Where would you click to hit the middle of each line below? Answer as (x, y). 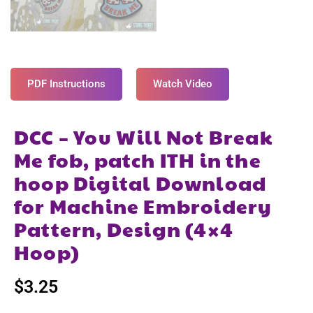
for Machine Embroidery (143, 205)
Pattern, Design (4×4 (124, 228)
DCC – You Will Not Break (144, 136)
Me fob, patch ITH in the (138, 159)
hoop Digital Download (140, 182)
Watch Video (183, 83)
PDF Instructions (66, 83)
